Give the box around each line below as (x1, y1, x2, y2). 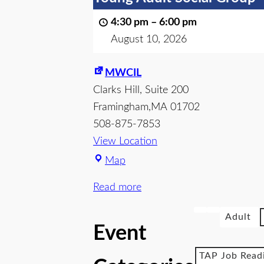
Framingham (93, 102, 148, 113)
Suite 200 (145, 85, 189, 95)
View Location (93, 136, 157, 147)
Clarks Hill (93, 85, 140, 95)
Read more (93, 182, 141, 193)
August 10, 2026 (111, 34, 187, 45)
